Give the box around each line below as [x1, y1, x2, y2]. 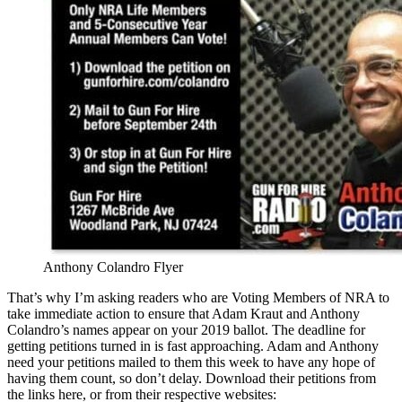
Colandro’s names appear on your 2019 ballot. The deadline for [7, 321, 365, 337]
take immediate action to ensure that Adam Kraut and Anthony [7, 305, 360, 321]
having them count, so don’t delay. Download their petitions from [7, 370, 376, 386]
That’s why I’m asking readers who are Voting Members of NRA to [7, 289, 389, 305]
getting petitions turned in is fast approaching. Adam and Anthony [7, 337, 379, 354]
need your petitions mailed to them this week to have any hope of [7, 354, 375, 370]
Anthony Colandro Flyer [43, 258, 183, 275]
